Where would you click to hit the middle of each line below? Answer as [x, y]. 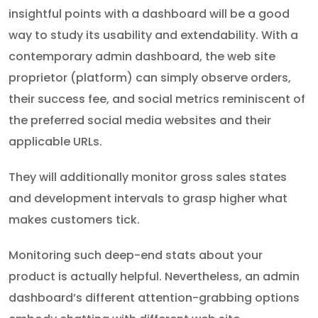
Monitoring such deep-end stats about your [136, 256]
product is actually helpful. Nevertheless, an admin [154, 277]
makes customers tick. [74, 220]
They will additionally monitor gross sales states [148, 177]
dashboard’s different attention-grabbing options [154, 298]
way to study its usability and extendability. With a [153, 35]
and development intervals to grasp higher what [148, 199]
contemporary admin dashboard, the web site [142, 57]
